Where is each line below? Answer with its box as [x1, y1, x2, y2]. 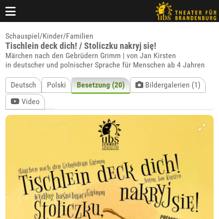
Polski [47, 80, 66, 89]
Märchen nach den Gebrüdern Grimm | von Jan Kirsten [5, 51, 176, 60]
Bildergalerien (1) [143, 80, 201, 89]
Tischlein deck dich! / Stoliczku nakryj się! [5, 41, 157, 51]
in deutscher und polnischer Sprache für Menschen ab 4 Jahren [5, 60, 205, 69]
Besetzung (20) [77, 80, 125, 89]
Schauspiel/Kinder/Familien [5, 31, 94, 41]
